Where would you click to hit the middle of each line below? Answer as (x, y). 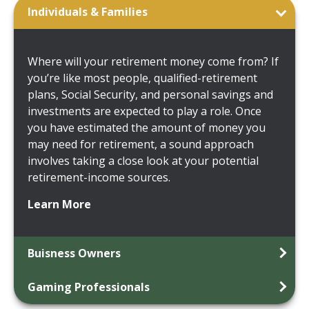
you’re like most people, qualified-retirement (142, 78)
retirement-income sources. (99, 178)
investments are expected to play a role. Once (144, 111)
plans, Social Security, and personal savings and (150, 95)
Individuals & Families (88, 12)
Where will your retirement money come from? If (153, 62)
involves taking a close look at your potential (143, 161)
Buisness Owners (74, 253)
